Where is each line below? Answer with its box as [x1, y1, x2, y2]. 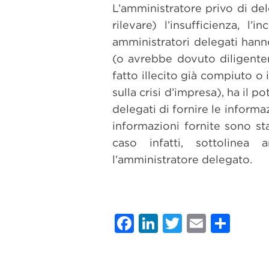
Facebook [134, 211, 228, 235]
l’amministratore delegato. [112, 153, 252, 166]
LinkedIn [158, 211, 238, 235]
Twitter [182, 211, 251, 235]
